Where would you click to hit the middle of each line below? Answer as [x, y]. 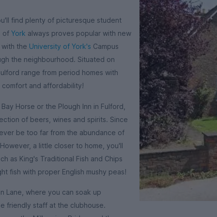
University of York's [60, 46]
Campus [105, 46]
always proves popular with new [78, 33]
